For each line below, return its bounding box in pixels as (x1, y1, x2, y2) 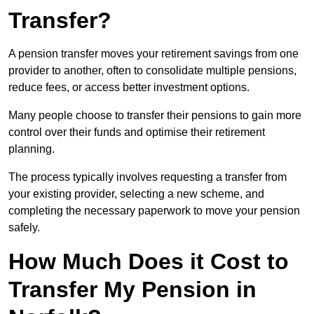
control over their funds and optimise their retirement (8, 126, 265, 139)
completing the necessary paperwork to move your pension (8, 205, 300, 217)
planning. (8, 143, 57, 156)
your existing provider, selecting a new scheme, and (8, 188, 264, 200)
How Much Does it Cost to (8, 249, 289, 275)
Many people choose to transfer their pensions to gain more (8, 109, 301, 122)
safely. (8, 221, 40, 234)
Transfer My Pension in (8, 277, 257, 303)
